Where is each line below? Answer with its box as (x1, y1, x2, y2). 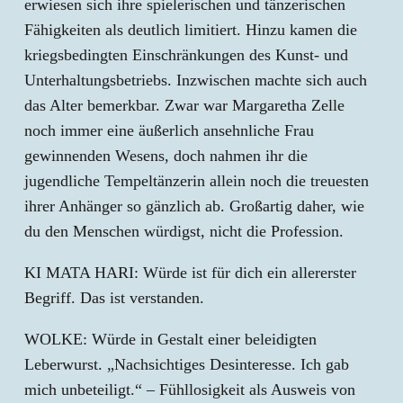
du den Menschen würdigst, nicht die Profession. (24, 222, 344, 240)
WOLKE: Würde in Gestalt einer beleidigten (24, 330, 317, 348)
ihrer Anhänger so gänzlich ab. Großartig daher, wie (24, 197, 364, 215)
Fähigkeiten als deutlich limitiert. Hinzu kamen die (24, 21, 357, 39)
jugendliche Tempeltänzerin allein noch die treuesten (24, 172, 369, 190)
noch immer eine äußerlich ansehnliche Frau (24, 121, 314, 139)
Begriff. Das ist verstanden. (24, 289, 204, 307)
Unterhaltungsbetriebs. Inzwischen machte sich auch (24, 71, 367, 89)
